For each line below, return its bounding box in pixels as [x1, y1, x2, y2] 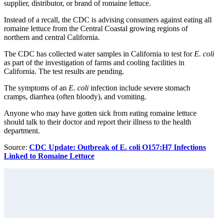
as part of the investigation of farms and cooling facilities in [4, 58, 184, 67]
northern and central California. [4, 33, 100, 41]
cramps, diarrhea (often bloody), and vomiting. [4, 92, 146, 101]
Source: [4, 143, 29, 151]
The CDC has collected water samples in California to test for [4, 49, 194, 58]
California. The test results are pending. [4, 67, 124, 75]
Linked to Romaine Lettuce [4, 151, 94, 160]
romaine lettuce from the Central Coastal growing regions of [4, 24, 188, 33]
